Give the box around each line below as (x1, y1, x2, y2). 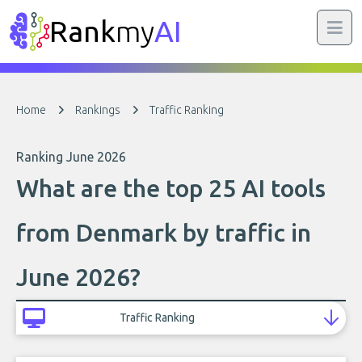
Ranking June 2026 (16, 149, 126, 164)
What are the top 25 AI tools (16, 175, 326, 202)
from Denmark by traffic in (16, 219, 311, 246)
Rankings (75, 103, 120, 116)
